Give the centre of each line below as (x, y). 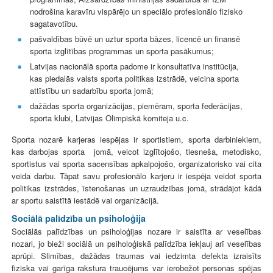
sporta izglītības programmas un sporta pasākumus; (122, 51)
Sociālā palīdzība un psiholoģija (79, 218)
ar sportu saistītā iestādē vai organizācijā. (85, 200)
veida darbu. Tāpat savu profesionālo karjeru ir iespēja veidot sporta (136, 175)
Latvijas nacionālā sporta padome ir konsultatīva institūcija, (134, 66)
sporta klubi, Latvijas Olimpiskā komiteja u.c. (109, 118)
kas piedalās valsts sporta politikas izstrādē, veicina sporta (134, 78)
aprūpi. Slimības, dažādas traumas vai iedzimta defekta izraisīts (136, 256)
